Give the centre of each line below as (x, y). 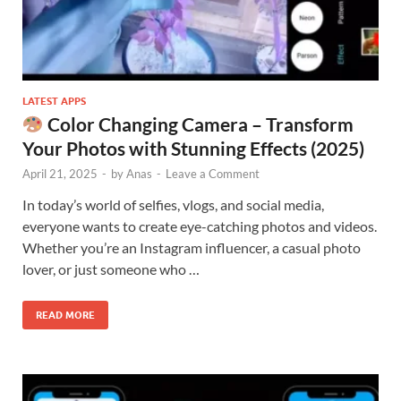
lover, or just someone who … (111, 269)
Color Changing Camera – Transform (198, 124)
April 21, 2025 (60, 173)
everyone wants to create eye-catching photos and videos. (200, 226)
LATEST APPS (54, 101)
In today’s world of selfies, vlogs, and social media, (173, 204)
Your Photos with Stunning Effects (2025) (193, 148)
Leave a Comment (213, 173)
